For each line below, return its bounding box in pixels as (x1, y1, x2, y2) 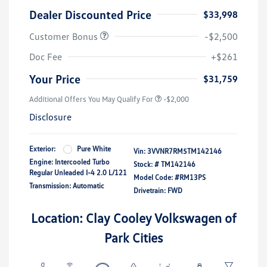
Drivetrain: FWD (133, 186, 182, 195)
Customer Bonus (29, 30, 100, 43)
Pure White (77, 144, 111, 154)
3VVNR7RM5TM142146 (147, 147, 222, 156)
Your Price (29, 72, 80, 86)
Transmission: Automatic (29, 181, 104, 191)
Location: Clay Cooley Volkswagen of (30, 210, 237, 226)
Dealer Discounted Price (29, 7, 151, 22)
